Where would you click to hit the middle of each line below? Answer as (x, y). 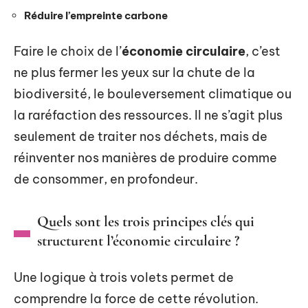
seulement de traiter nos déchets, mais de (141, 136)
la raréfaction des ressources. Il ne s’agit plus (148, 115)
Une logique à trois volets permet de (124, 277)
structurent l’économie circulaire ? (138, 240)
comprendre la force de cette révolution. (136, 298)
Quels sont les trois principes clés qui (146, 221)
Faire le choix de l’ (68, 51)
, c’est (263, 51)
